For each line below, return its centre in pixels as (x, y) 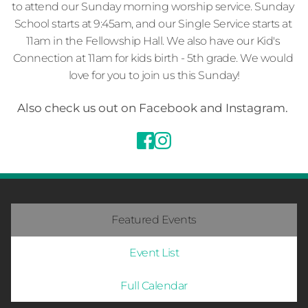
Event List (154, 253)
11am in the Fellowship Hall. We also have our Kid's (153, 41)
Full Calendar (154, 285)
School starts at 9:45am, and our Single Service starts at (153, 24)
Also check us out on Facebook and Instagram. (154, 108)
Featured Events (154, 220)
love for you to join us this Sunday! (154, 75)
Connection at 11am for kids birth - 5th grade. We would (153, 58)
